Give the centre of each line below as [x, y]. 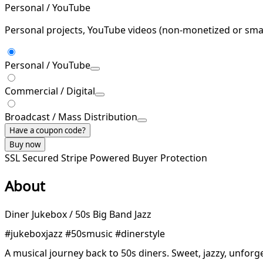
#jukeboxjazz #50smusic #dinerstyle [85, 233]
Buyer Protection [170, 158]
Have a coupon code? [48, 130]
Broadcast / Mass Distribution [71, 117]
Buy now [25, 144]
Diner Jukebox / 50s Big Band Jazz [78, 214]
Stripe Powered [97, 158]
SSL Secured [33, 158]
